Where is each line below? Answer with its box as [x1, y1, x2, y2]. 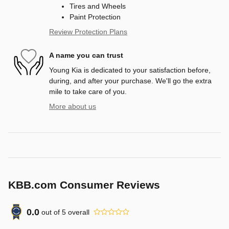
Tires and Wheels [70, 2, 126, 11]
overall [66, 208, 89, 216]
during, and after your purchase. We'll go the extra [49, 77, 212, 85]
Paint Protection [70, 13, 121, 21]
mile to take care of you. [49, 87, 127, 96]
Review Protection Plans [49, 28, 127, 36]
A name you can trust [49, 51, 123, 59]
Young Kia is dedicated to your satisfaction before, [49, 66, 211, 75]
